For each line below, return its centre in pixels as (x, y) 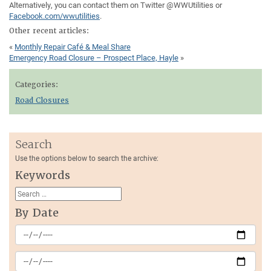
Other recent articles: (49, 31)
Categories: (37, 85)
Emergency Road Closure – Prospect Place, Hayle (94, 58)
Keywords (43, 175)
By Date (37, 213)
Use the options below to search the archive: (87, 158)
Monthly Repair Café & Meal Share (73, 47)
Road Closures (42, 101)
